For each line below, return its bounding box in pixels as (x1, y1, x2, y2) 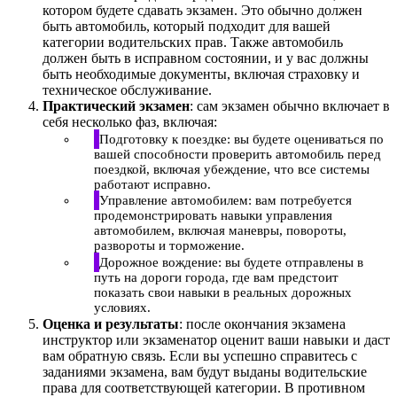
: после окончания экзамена (179, 316, 346, 331)
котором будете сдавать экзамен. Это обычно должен (43, 3, 362, 18)
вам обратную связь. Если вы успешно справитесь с (43, 348, 357, 363)
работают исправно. (94, 176, 211, 191)
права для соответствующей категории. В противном (43, 380, 365, 395)
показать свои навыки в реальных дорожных (94, 284, 352, 300)
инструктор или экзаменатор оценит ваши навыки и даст (43, 332, 390, 347)
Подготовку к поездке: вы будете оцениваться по (99, 131, 384, 146)
